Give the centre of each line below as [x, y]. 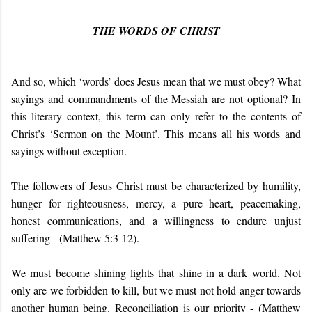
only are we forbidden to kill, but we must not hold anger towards [156, 290]
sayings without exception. [69, 150]
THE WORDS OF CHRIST [156, 31]
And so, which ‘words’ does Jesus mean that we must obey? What [156, 81]
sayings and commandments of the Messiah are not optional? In [156, 98]
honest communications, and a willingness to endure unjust [156, 220]
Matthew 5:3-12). [101, 237]
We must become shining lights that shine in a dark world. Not [156, 272]
